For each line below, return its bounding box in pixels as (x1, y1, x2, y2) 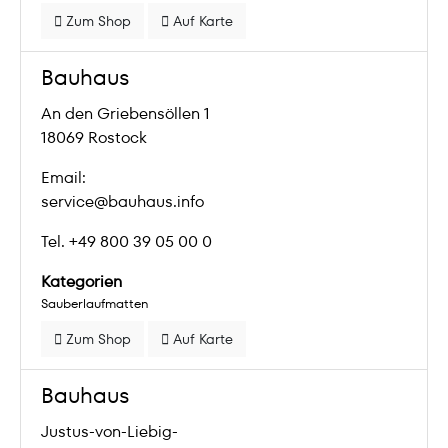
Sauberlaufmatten (41, 295, 148, 312)
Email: (41, 166, 86, 189)
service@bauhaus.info (41, 190, 204, 213)
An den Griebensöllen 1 (41, 102, 210, 125)
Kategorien (41, 270, 122, 293)
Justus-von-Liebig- (41, 420, 178, 443)
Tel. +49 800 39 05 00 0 (41, 230, 212, 253)
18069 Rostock (41, 126, 147, 149)
